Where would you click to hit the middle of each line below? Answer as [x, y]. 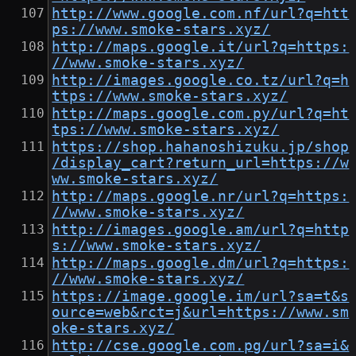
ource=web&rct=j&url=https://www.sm [201, 313]
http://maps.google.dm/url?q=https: [201, 263]
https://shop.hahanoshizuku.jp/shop [201, 147]
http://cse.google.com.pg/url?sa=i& [201, 346]
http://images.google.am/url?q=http [201, 230]
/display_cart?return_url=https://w [201, 163]
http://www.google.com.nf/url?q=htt [201, 14]
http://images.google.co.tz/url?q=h [201, 81]
